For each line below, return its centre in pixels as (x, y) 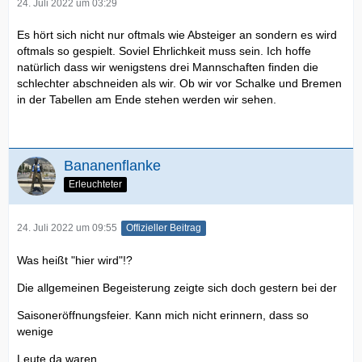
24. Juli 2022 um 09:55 (67, 228)
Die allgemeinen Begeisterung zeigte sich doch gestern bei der (177, 288)
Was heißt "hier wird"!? (75, 261)
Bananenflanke (112, 166)
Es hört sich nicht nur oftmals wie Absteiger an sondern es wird (177, 35)
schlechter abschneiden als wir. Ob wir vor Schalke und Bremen (179, 84)
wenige (35, 332)
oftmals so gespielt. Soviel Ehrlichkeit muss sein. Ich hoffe (164, 51)
